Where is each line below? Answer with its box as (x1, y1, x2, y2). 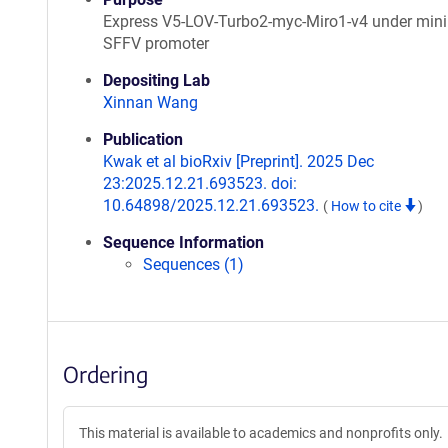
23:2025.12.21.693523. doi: (103, 174, 297, 193)
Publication (103, 130, 183, 149)
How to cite (331, 198, 404, 214)
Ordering (63, 360, 148, 388)
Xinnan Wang (103, 93, 198, 112)
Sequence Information (103, 233, 264, 252)
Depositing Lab (103, 71, 210, 90)
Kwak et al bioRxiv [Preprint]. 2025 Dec (103, 152, 374, 171)
